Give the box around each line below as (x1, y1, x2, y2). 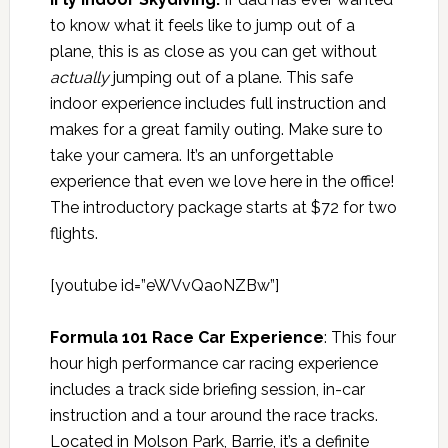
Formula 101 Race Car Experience (49, 327, 324, 347)
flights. (49, 223, 98, 243)
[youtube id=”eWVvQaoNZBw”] (49, 275, 279, 295)
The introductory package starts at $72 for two (49, 197, 397, 217)
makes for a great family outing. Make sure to (49, 119, 383, 139)
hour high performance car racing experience (49, 353, 378, 373)
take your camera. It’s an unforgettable (49, 145, 333, 165)
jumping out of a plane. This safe (108, 67, 353, 87)
